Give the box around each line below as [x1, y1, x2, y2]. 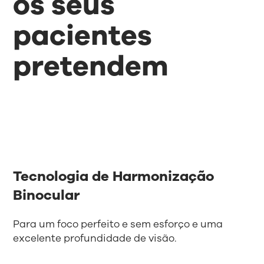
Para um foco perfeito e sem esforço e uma [13, 217, 223, 232]
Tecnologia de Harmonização [13, 167, 214, 186]
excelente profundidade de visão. [13, 232, 177, 246]
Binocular [13, 186, 80, 205]
